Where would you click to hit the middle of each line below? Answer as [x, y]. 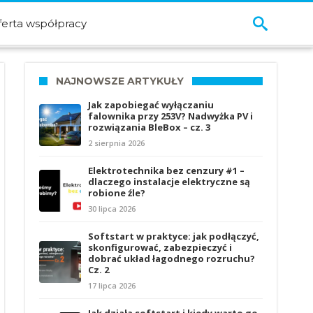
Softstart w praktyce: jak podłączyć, [174, 236]
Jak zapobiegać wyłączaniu [151, 105]
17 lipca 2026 [112, 285]
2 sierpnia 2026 [116, 143]
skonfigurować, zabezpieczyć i [160, 247]
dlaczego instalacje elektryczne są [169, 182]
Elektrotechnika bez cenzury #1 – [166, 170]
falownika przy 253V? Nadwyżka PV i [170, 116]
